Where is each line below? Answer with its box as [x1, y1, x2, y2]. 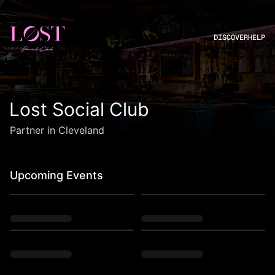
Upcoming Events [10, 169, 103, 182]
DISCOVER [214, 33, 248, 42]
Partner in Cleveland [10, 124, 104, 136]
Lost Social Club [9, 98, 149, 120]
